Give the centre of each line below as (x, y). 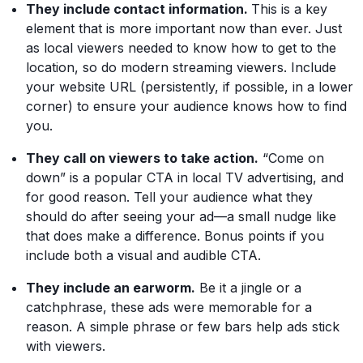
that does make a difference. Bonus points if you (175, 236)
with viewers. (66, 346)
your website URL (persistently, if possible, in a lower (190, 87)
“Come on (291, 158)
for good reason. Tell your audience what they (169, 197)
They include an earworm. (111, 288)
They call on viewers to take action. (142, 158)
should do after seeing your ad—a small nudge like (181, 216)
